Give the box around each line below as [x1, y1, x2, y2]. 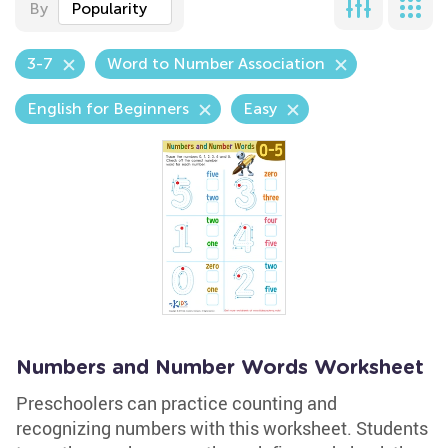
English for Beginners [27, 99, 189, 118]
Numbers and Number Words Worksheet [16, 358, 424, 378]
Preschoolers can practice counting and [16, 391, 337, 415]
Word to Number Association [107, 54, 325, 73]
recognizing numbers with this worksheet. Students [16, 416, 428, 440]
